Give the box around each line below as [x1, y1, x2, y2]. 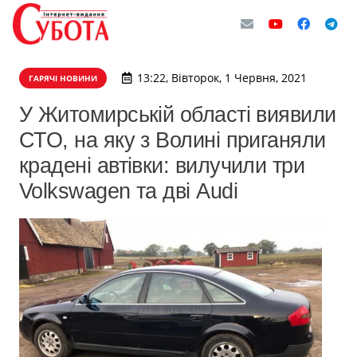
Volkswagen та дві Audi [19, 178, 238, 203]
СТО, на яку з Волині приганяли [19, 127, 326, 152]
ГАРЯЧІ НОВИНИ [29, 73, 97, 84]
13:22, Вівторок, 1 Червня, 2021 [136, 70, 307, 85]
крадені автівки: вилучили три [19, 153, 305, 178]
